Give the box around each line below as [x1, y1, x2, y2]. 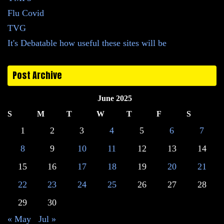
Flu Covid [7, 8, 44, 18]
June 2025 [97, 94, 132, 103]
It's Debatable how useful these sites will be [7, 38, 166, 48]
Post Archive [12, 68, 62, 82]
